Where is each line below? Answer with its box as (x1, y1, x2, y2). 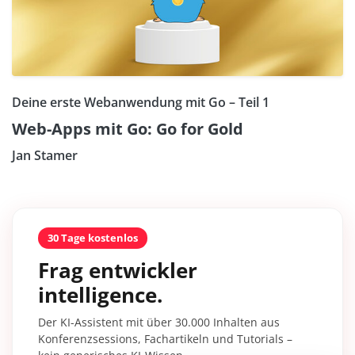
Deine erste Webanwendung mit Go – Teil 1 (12, 94, 269, 112)
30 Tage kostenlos (48, 231, 138, 246)
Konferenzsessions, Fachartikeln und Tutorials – (38, 331, 292, 347)
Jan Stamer (12, 147, 78, 165)
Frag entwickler (38, 256, 197, 285)
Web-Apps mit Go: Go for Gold (12, 118, 243, 140)
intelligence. (38, 281, 162, 310)
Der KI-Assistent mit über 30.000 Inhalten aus (38, 315, 280, 330)
